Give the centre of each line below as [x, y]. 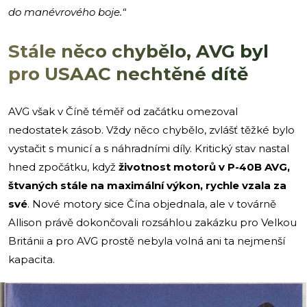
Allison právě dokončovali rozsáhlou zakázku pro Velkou [152, 222]
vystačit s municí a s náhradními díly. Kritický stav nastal [149, 148]
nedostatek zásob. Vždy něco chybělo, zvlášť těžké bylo [151, 130]
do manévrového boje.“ [67, 12]
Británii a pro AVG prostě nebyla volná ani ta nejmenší [147, 241]
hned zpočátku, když [63, 167]
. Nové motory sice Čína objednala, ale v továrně [152, 204]
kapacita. [32, 259]
